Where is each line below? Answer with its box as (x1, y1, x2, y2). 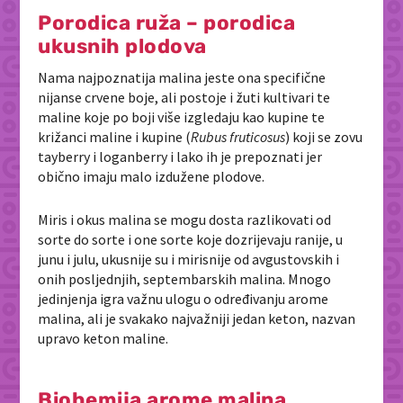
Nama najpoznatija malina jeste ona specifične (38, 68, 327, 87)
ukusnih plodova (38, 34, 207, 59)
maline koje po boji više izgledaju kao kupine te (38, 108, 326, 127)
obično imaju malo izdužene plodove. (38, 167, 265, 186)
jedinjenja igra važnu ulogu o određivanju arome (38, 289, 329, 308)
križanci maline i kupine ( (38, 128, 192, 147)
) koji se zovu (285, 128, 363, 147)
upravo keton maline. (38, 328, 169, 347)
